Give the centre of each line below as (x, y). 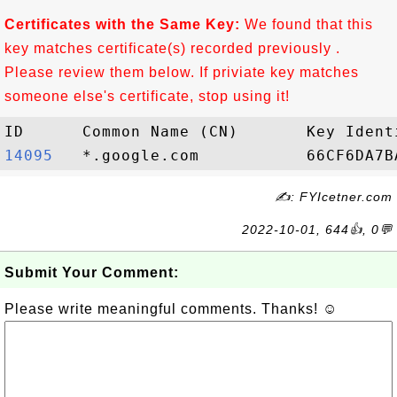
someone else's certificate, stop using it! (147, 96)
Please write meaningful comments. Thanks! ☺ (171, 309)
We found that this (307, 24)
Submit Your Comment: (92, 272)
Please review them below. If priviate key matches (182, 72)
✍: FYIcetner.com (334, 197)
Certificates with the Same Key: (122, 24)
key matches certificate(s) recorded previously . (172, 48)
